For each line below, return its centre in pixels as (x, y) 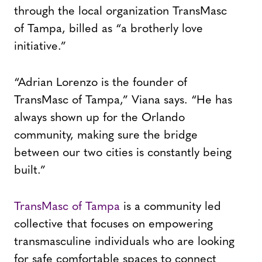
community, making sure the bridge (106, 136)
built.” (30, 171)
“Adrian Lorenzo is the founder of (101, 83)
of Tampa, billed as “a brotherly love (108, 30)
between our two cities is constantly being (123, 154)
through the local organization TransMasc (120, 12)
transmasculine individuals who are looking (124, 242)
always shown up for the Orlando (99, 118)
